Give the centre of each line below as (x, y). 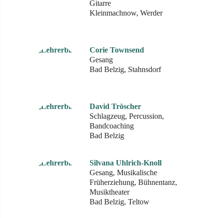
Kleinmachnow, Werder (126, 13)
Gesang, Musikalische (123, 173)
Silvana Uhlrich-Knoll (126, 163)
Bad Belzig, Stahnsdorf (125, 69)
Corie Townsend (117, 50)
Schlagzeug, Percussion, (127, 116)
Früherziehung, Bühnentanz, (133, 182)
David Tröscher (115, 106)
